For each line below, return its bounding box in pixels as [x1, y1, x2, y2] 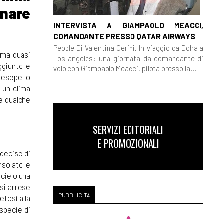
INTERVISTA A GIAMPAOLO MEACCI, [53, 20, 203, 30]
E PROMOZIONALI [97, 136, 159, 151]
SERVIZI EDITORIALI [93, 122, 164, 137]
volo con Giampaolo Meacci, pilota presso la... [53, 64, 196, 73]
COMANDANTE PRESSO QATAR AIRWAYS [53, 31, 195, 41]
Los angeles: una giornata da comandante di [53, 53, 203, 63]
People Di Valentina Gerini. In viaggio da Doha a [53, 43, 203, 52]
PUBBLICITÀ [58, 191, 90, 198]
